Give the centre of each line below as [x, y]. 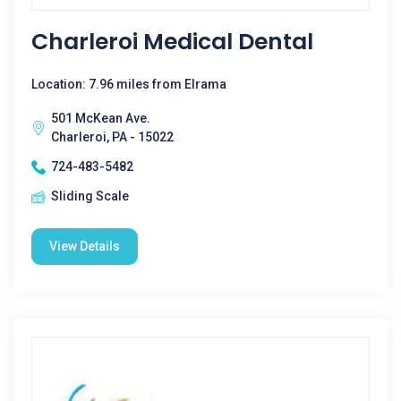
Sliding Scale [90, 196]
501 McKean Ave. [101, 118]
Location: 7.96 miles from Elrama [129, 84]
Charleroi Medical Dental [172, 42]
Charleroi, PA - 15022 [112, 137]
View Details [85, 246]
